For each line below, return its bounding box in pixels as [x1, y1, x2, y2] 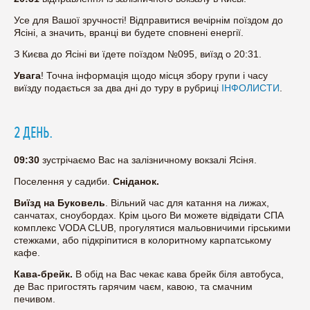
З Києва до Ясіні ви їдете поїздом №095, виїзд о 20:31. [14, 48, 262, 60]
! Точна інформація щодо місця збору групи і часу [41, 69, 268, 81]
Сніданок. [113, 175, 159, 187]
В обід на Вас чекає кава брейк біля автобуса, [75, 268, 284, 280]
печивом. [14, 293, 55, 304]
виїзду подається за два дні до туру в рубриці [14, 82, 221, 93]
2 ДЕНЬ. [14, 122, 53, 143]
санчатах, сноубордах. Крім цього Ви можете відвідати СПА [14, 209, 284, 221]
